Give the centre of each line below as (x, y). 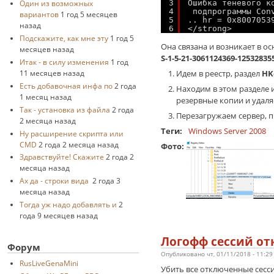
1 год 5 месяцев (89, 14)
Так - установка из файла (65, 109)
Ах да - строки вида (55, 181)
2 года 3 (106, 181)
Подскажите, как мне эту (64, 38)
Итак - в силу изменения (64, 61)
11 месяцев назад (52, 72)
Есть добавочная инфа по (66, 85)
